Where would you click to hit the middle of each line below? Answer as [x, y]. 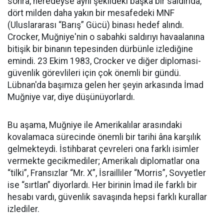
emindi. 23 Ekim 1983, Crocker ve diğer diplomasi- [104, 61]
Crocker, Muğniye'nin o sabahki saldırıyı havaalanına [106, 37]
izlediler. [23, 209]
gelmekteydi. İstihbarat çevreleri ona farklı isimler [103, 149]
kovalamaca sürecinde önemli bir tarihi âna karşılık [104, 137]
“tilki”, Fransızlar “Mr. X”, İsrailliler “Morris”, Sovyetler [107, 173]
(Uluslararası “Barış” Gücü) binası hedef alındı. [96, 25]
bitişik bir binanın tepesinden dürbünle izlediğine [100, 49]
